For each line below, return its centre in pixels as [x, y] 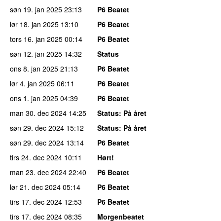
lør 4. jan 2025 [32, 83]
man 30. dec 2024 [38, 113]
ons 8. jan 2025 [34, 68]
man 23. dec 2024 [38, 172]
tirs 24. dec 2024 [36, 157]
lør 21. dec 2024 [35, 187]
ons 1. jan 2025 [34, 98]
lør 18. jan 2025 [34, 24]
